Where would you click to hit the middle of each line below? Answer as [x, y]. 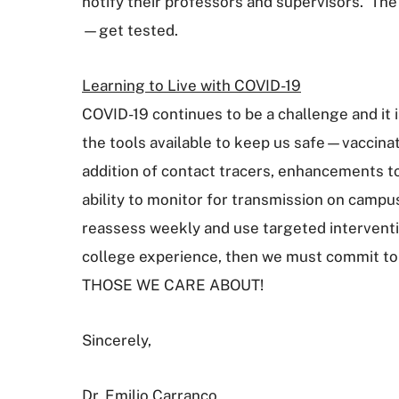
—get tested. [130, 30]
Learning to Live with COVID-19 [191, 85]
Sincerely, [117, 340]
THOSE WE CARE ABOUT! [175, 285]
